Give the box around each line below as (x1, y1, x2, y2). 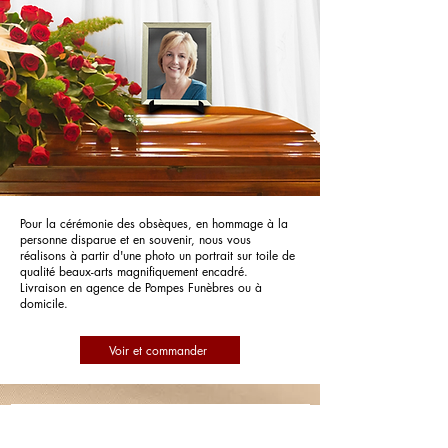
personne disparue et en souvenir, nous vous (20, 231, 251, 248)
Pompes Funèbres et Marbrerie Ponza (10, 404, 310, 424)
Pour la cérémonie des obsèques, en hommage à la (20, 215, 288, 232)
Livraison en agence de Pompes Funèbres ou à (20, 279, 262, 296)
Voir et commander (109, 341, 207, 359)
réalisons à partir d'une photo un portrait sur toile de (20, 247, 295, 264)
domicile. (20, 295, 68, 312)
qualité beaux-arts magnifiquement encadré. (20, 263, 248, 280)
